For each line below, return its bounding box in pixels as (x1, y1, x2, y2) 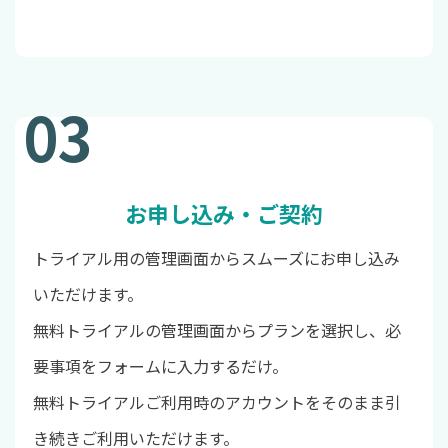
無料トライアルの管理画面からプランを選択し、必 (32, 317, 401, 342)
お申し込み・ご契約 (125, 196, 323, 229)
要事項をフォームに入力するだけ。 (32, 353, 288, 378)
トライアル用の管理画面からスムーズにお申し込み (32, 245, 400, 270)
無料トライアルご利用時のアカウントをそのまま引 (32, 389, 401, 414)
